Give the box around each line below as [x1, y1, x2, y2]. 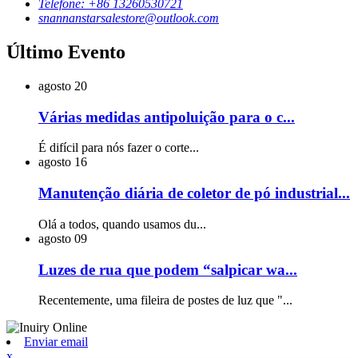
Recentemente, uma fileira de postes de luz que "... [38, 293, 292, 308]
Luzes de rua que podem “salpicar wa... [38, 261, 297, 278]
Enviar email [24, 335, 88, 349]
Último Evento [6, 42, 125, 62]
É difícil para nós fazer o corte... [38, 141, 199, 155]
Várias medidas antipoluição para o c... [38, 108, 295, 125]
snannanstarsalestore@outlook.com [38, 11, 219, 26]
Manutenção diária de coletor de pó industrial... [38, 185, 350, 202]
